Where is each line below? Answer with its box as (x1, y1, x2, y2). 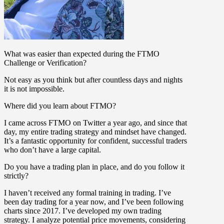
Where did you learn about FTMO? (4, 101, 116, 110)
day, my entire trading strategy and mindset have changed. (4, 127, 186, 136)
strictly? (4, 171, 28, 180)
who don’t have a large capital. (4, 145, 101, 154)
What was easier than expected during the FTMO (4, 49, 159, 58)
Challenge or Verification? (4, 58, 86, 67)
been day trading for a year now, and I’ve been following (4, 197, 183, 206)
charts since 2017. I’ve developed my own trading (4, 206, 161, 215)
